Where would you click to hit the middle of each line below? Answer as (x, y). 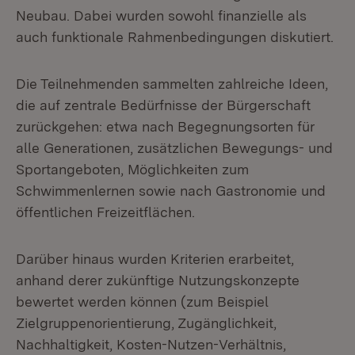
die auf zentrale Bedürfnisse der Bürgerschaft (163, 105)
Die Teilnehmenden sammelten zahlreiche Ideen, (172, 84)
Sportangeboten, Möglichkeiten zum (132, 169)
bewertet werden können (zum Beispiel (142, 302)
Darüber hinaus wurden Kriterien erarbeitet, (155, 259)
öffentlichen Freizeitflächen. (105, 212)
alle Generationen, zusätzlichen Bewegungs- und (174, 148)
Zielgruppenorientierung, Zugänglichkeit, (146, 323)
